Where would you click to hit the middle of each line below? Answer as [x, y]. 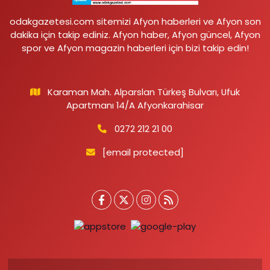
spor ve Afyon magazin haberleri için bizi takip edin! [135, 48]
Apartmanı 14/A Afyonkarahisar [135, 105]
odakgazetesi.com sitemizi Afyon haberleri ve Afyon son [135, 21]
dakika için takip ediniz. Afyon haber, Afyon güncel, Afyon [135, 34]
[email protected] [143, 152]
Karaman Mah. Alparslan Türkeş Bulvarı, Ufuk [144, 92]
